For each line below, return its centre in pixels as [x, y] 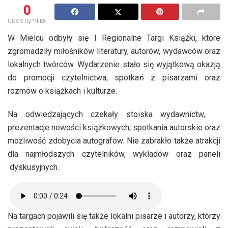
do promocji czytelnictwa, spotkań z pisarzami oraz [114, 77]
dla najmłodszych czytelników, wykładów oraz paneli [114, 154]
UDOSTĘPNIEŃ [27, 21]
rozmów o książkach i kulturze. [62, 91]
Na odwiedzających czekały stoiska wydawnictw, [106, 114]
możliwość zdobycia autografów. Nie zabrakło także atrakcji [114, 140]
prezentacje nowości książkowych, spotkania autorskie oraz [114, 127]
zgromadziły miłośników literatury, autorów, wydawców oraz [114, 51]
